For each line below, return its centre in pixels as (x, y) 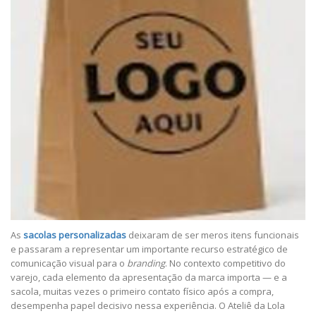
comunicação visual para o (69, 263)
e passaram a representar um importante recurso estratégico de (149, 249)
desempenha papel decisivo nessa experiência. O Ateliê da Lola (148, 306)
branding (146, 263)
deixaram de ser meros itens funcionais (213, 235)
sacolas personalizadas (75, 235)
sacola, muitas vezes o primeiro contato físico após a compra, (142, 292)
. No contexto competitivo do (225, 263)
